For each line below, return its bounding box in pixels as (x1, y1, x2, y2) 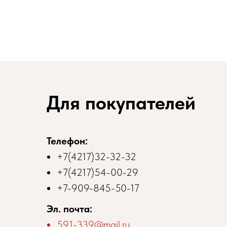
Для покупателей (47, 91, 196, 114)
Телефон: (47, 134, 88, 147)
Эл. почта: (47, 202, 92, 215)
